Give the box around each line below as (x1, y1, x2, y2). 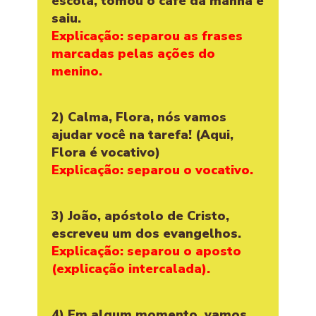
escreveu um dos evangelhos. (51, 224, 241, 242)
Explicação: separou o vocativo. (51, 161, 253, 178)
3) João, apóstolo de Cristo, (51, 207, 229, 224)
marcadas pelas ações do (51, 44, 215, 62)
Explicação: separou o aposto (51, 242, 241, 260)
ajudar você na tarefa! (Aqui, (51, 126, 233, 143)
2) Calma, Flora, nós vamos (51, 108, 226, 126)
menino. (51, 62, 102, 80)
